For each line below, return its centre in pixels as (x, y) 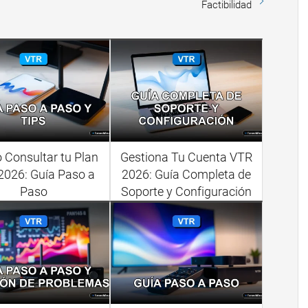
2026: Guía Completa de (186, 175)
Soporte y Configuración (186, 192)
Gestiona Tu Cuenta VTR (186, 157)
